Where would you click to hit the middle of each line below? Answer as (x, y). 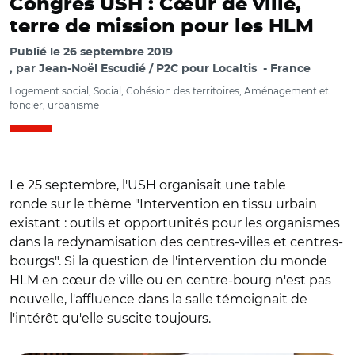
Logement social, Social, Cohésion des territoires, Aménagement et (169, 91)
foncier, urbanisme (54, 105)
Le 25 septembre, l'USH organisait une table (148, 185)
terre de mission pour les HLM (162, 27)
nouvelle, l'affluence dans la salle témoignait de (158, 299)
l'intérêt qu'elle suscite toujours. (110, 318)
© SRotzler (45, 338)
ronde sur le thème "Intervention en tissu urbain (163, 204)
